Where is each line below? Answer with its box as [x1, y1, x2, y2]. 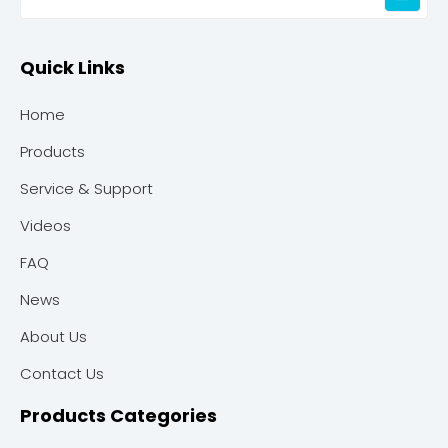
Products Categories [20, 403, 217, 428]
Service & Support [20, 178, 153, 199]
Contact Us [20, 363, 104, 384]
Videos [20, 215, 71, 236]
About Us [20, 326, 87, 347]
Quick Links [20, 55, 125, 80]
